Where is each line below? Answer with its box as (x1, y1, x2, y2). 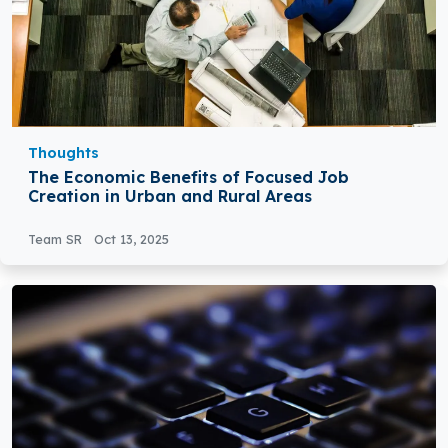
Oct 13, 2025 (94, 231, 169, 248)
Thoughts (28, 144, 99, 163)
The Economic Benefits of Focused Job (28, 167, 349, 188)
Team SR (28, 231, 86, 248)
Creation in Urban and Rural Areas (28, 186, 312, 207)
